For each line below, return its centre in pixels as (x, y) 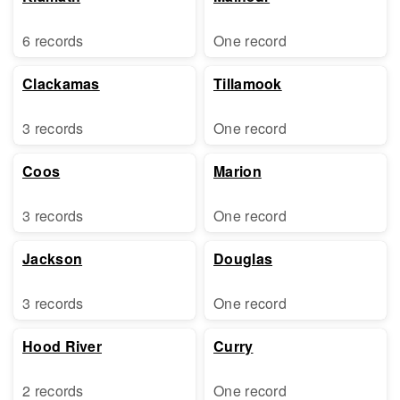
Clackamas (61, 83)
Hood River (62, 346)
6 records (53, 41)
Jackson (53, 258)
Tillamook (248, 83)
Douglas (243, 258)
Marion (237, 171)
